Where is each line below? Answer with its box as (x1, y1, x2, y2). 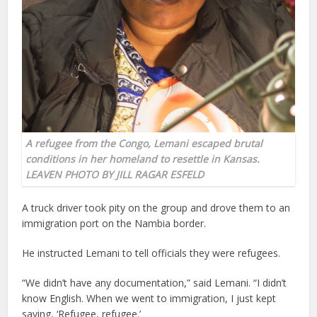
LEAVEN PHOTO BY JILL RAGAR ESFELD (25, 168, 204, 182)
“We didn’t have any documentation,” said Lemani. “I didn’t (22, 276, 287, 290)
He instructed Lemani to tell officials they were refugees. (22, 246, 281, 260)
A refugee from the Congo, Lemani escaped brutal (25, 137, 263, 151)
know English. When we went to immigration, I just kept (22, 292, 277, 306)
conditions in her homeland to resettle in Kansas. (25, 152, 260, 166)
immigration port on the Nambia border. (22, 217, 207, 231)
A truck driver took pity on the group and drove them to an (22, 201, 291, 215)
